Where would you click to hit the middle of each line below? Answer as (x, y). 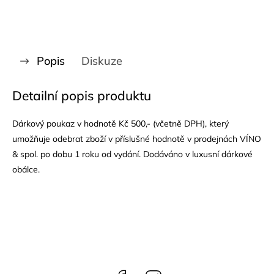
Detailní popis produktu (82, 95)
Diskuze (102, 61)
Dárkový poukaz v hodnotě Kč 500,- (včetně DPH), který (120, 124)
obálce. (26, 169)
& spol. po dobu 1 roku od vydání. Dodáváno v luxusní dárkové (132, 154)
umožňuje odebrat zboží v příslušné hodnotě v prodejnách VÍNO (137, 139)
